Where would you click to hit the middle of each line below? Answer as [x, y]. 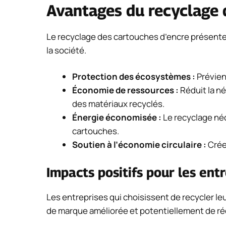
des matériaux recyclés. [118, 104]
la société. [66, 50]
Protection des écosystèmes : [134, 77]
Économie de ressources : [125, 90]
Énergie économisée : [117, 118]
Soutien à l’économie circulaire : [139, 145]
